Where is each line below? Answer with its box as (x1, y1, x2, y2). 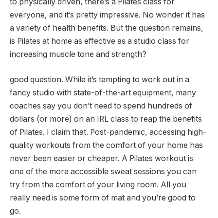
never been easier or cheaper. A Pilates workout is (10, 153, 193, 163)
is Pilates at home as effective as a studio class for (10, 36, 189, 46)
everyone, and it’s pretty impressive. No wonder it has (10, 10, 205, 20)
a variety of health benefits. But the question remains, (10, 23, 203, 33)
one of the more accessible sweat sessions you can (10, 166, 197, 176)
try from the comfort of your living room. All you (10, 180, 186, 189)
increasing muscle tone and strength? (10, 50, 146, 59)
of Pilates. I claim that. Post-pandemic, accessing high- (10, 127, 206, 137)
